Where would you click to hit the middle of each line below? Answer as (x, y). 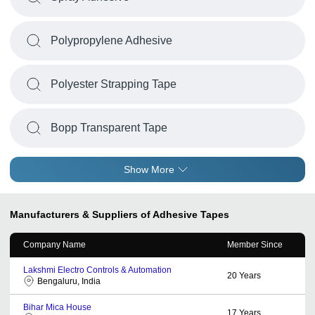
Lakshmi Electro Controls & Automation (97, 270)
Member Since (255, 245)
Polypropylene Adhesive (111, 40)
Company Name (54, 245)
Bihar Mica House (57, 307)
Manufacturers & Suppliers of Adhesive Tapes (120, 214)
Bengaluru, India (69, 281)
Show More (149, 169)
